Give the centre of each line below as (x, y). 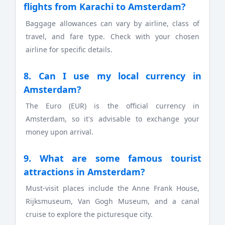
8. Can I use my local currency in (113, 76)
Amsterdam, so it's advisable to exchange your (113, 119)
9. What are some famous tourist (113, 158)
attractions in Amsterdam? (85, 172)
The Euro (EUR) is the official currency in (113, 106)
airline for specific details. (69, 49)
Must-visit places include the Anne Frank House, (113, 188)
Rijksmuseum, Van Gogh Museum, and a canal (113, 201)
